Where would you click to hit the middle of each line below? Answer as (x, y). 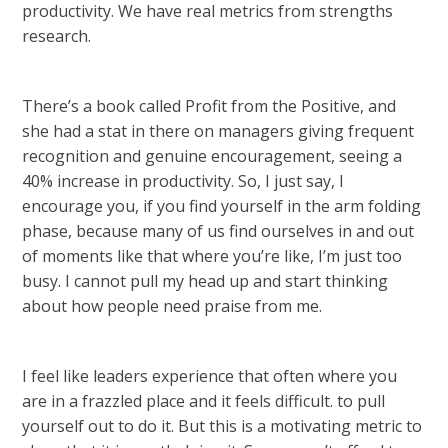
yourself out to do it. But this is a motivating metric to (222, 426)
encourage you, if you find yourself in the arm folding (222, 206)
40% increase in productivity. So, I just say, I (183, 181)
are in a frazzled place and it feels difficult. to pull (204, 401)
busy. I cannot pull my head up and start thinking (205, 281)
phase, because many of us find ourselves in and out (218, 231)
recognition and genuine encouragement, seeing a (212, 156)
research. (57, 36)
